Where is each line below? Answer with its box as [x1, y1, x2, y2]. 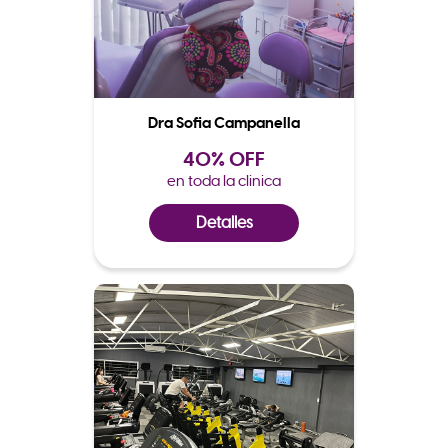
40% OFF [183, 146, 265, 173]
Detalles [195, 213, 253, 234]
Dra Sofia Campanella [148, 113, 300, 134]
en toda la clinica [167, 171, 281, 191]
